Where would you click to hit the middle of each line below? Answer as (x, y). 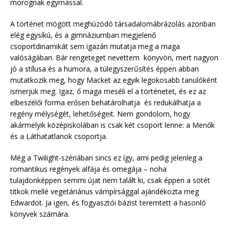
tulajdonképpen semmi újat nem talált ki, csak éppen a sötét (110, 180)
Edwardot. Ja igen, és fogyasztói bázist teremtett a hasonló (108, 203)
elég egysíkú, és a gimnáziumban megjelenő (83, 35)
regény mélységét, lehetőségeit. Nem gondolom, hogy (100, 114)
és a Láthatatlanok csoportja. (59, 136)
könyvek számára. (40, 214)
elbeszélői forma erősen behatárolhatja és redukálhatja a (106, 103)
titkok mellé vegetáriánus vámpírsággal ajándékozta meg (105, 192)
